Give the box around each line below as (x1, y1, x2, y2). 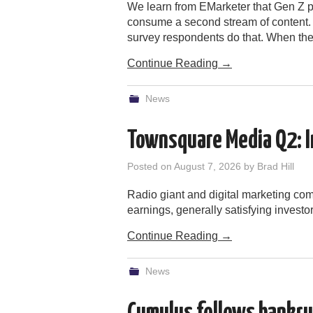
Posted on (127, 160, 174, 172)
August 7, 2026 (174, 160, 241, 172)
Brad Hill (257, 160, 294, 172)
